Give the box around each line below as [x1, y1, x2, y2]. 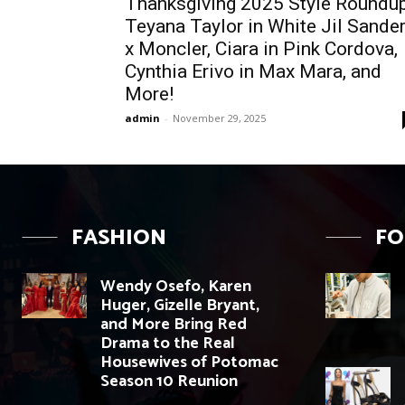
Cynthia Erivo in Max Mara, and [125, 60, 381, 82]
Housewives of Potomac [100, 348, 278, 376]
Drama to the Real [100, 329, 235, 357]
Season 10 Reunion [100, 367, 238, 395]
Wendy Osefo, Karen [100, 272, 251, 300]
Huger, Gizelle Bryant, [100, 291, 259, 319]
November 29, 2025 [173, 110, 266, 125]
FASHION [71, 220, 166, 256]
